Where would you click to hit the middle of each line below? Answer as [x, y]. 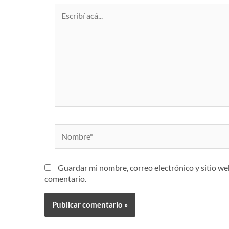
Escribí [66, 8]
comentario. [65, 178]
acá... [62, 19]
